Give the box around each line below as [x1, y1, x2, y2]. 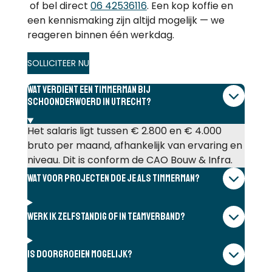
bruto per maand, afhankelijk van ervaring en [27, 138, 242, 153]
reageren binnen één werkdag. [27, 27, 174, 42]
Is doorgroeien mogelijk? [27, 248, 132, 261]
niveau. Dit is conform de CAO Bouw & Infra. [27, 153, 233, 168]
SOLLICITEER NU [27, 56, 89, 69]
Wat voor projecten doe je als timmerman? [27, 172, 200, 185]
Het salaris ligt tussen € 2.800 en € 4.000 [27, 124, 222, 138]
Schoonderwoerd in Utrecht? [27, 95, 151, 108]
